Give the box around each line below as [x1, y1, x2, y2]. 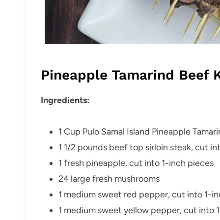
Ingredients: [41, 94, 89, 106]
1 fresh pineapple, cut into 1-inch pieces [58, 157, 214, 168]
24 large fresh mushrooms [58, 173, 160, 184]
